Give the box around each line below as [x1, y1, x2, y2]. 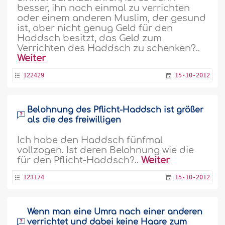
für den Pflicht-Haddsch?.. [17, 155, 142, 165]
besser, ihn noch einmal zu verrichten [17, 3, 190, 13]
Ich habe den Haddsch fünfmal [17, 135, 163, 145]
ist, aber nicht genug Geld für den [17, 23, 173, 33]
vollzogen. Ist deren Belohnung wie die [17, 145, 194, 155]
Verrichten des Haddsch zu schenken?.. [17, 43, 200, 53]
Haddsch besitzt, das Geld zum [17, 33, 162, 43]
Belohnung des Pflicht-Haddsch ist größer [27, 105, 204, 115]
